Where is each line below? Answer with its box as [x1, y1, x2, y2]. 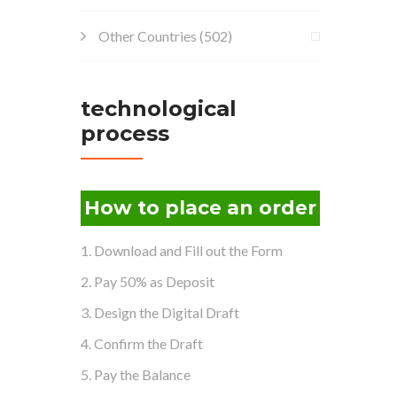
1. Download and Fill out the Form [81, 241, 283, 259]
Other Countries [98, 27, 197, 44]
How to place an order [84, 196, 316, 220]
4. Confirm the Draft [81, 334, 203, 352]
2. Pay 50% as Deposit [81, 272, 214, 290]
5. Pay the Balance [81, 365, 191, 383]
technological [81, 96, 237, 121]
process [81, 121, 169, 146]
